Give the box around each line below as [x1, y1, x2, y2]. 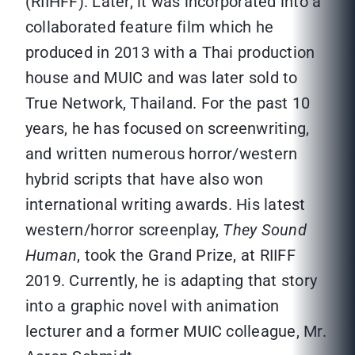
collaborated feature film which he [25, 17, 274, 37]
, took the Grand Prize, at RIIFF [77, 246, 296, 265]
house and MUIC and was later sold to [25, 68, 298, 88]
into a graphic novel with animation [25, 296, 280, 316]
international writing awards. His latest [25, 195, 306, 215]
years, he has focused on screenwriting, [25, 119, 310, 139]
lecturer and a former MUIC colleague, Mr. [25, 322, 326, 342]
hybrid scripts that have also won [25, 170, 263, 189]
